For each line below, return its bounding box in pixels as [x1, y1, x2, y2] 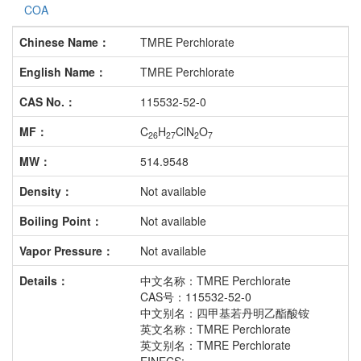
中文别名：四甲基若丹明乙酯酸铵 [140, 305, 309, 322]
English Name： [19, 64, 106, 81]
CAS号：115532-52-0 [140, 288, 251, 305]
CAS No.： [19, 93, 76, 110]
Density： [19, 183, 73, 200]
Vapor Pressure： [19, 243, 114, 259]
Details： [19, 272, 68, 289]
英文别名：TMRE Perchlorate [140, 337, 291, 354]
